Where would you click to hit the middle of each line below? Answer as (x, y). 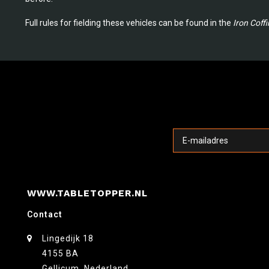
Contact (45, 214)
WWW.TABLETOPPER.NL (87, 193)
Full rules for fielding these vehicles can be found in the (129, 23)
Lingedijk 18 (68, 238)
